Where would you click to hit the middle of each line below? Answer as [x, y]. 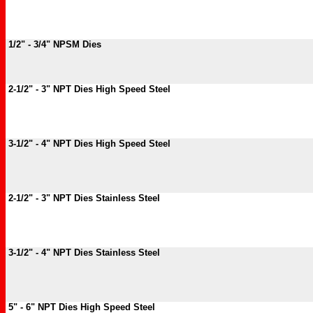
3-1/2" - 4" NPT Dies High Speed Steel [88, 144]
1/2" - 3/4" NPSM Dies [53, 44]
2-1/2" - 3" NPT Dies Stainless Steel [83, 198]
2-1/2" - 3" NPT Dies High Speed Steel [89, 89]
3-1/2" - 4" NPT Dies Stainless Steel [83, 253]
